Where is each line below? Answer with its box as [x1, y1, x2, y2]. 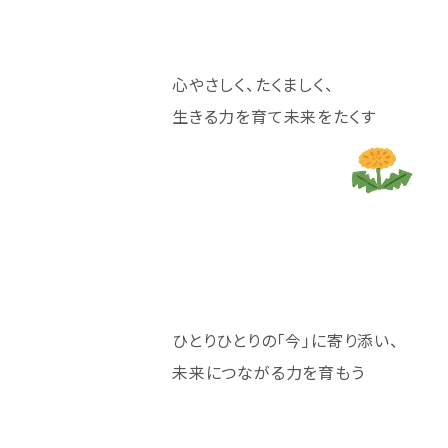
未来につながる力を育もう [172, 360, 365, 385]
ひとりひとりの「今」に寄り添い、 [172, 328, 399, 353]
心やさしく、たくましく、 [172, 72, 334, 97]
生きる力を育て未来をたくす [172, 104, 376, 129]
